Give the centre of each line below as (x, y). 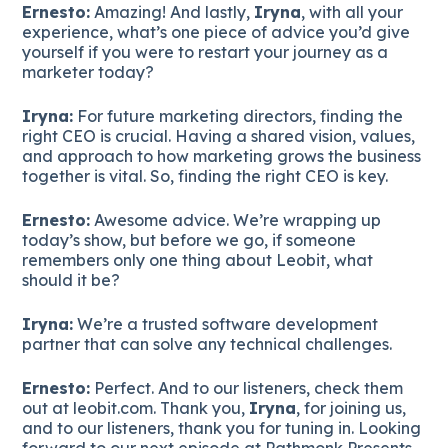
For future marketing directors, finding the (238, 115)
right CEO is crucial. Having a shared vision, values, (219, 135)
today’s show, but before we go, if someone (189, 239)
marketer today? (88, 71)
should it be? (71, 279)
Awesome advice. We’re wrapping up (236, 219)
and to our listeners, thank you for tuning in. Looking (222, 427)
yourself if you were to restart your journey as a (205, 51)
